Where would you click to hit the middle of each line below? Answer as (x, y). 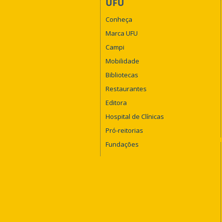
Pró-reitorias (124, 131)
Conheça (119, 20)
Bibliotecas (122, 75)
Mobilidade (122, 61)
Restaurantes (126, 89)
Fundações (122, 144)
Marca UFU (122, 33)
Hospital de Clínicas (135, 117)
